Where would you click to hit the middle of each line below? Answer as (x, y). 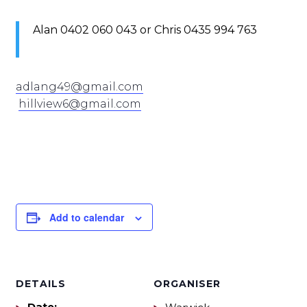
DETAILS (41, 284)
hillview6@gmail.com (80, 104)
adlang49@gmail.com (80, 87)
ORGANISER (187, 284)
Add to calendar (87, 217)
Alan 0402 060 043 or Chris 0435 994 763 (145, 30)
